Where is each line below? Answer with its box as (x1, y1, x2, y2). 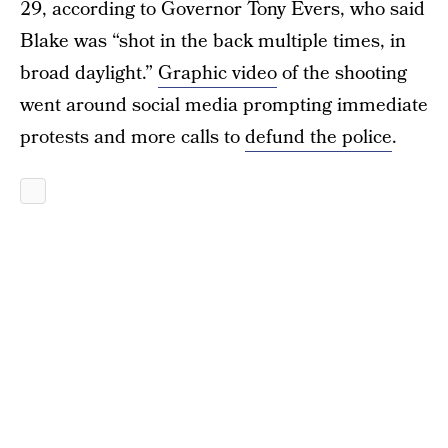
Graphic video (158, 60, 277, 87)
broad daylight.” (20, 60, 158, 87)
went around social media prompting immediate (20, 92, 428, 119)
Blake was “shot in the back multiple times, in (20, 28, 406, 55)
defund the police (245, 124, 392, 151)
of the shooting (277, 60, 407, 87)
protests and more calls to (20, 124, 245, 151)
